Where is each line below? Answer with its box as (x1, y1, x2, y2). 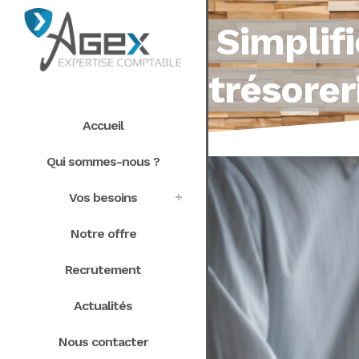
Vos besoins (69, 189, 137, 205)
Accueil (83, 117, 123, 133)
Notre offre (70, 225, 136, 241)
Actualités (74, 297, 132, 313)
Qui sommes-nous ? (46, 153, 159, 169)
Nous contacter (58, 333, 148, 349)
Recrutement (65, 261, 141, 277)
